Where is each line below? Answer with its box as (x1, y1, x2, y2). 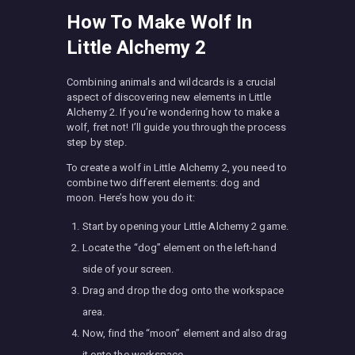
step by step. (67, 136, 128, 148)
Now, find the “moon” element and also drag (82, 326, 287, 339)
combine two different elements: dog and (67, 176, 260, 189)
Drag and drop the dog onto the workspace (82, 284, 284, 296)
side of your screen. (82, 262, 174, 275)
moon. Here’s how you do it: (67, 191, 195, 204)
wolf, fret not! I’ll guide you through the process (67, 120, 287, 133)
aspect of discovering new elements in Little (67, 90, 272, 103)
